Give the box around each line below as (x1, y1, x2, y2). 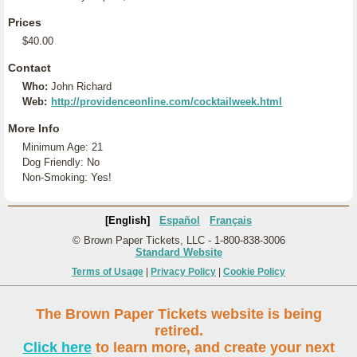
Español (159, 214, 200, 226)
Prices (8, 16, 41, 29)
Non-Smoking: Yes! (22, 171, 112, 183)
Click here (22, 339, 92, 355)
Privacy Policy (151, 266, 216, 277)
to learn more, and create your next (91, 339, 335, 355)
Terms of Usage (72, 266, 143, 277)
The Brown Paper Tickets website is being (35, 306, 322, 322)
